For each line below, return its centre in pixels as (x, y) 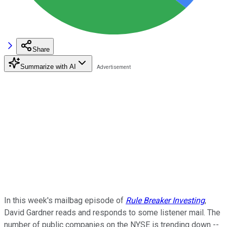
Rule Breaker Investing (165, 200)
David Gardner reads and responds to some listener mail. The (112, 212)
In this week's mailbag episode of (65, 200)
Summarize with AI (48, 66)
